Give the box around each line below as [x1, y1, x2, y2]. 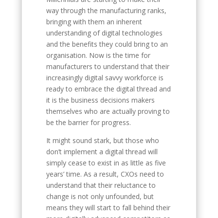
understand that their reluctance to [46, 181, 156, 190]
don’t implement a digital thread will [46, 147, 158, 156]
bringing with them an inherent [46, 17, 142, 26]
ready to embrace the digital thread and [46, 84, 171, 93]
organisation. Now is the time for [46, 51, 150, 60]
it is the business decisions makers [46, 95, 155, 105]
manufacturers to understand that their [46, 62, 169, 71]
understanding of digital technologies [46, 28, 163, 37]
